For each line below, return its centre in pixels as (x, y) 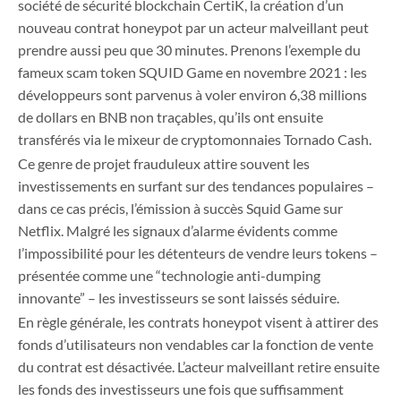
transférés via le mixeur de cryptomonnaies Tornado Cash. (195, 140)
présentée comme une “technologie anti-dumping (169, 276)
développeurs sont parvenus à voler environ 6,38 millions (192, 95)
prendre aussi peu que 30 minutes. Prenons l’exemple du (189, 50)
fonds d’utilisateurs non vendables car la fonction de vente (196, 345)
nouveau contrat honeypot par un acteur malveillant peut (193, 28)
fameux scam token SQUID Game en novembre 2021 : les (192, 73)
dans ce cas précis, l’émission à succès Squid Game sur (180, 209)
